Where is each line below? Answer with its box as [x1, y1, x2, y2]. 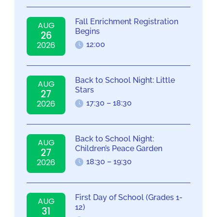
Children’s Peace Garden [75, 143, 162, 153]
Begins [75, 26, 100, 36]
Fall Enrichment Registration [75, 16, 178, 26]
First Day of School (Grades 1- [75, 192, 183, 202]
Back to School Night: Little [75, 75, 175, 85]
